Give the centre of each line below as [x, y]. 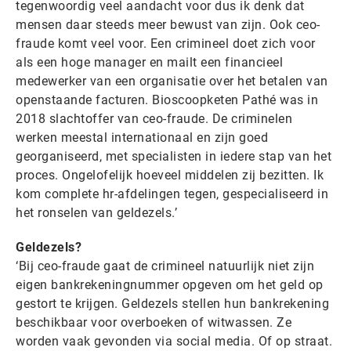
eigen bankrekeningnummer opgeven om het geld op [170, 285]
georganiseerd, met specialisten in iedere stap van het [174, 156]
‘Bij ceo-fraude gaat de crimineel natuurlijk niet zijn [165, 266]
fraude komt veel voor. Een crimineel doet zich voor [166, 43]
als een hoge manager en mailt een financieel [149, 62]
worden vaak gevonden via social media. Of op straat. [174, 341]
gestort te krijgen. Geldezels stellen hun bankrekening [172, 304]
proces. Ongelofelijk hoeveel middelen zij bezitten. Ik [170, 175]
